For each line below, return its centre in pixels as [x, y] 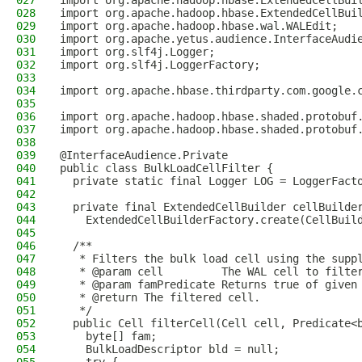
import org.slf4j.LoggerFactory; [160, 65]
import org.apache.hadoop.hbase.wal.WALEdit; [199, 26]
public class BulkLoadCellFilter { [166, 168]
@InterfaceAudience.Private [144, 155]
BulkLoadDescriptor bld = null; [170, 349]
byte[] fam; [108, 336]
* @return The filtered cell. [160, 297]
